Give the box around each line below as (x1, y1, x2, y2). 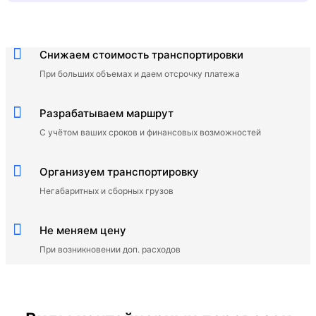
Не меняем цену (39, 223, 126, 237)
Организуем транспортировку (39, 164, 199, 178)
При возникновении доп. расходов (39, 243, 181, 255)
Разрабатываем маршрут (39, 106, 174, 120)
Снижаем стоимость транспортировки (39, 47, 243, 61)
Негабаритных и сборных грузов (39, 185, 174, 196)
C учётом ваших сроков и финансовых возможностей (39, 126, 261, 138)
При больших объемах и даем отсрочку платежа (39, 68, 240, 79)
